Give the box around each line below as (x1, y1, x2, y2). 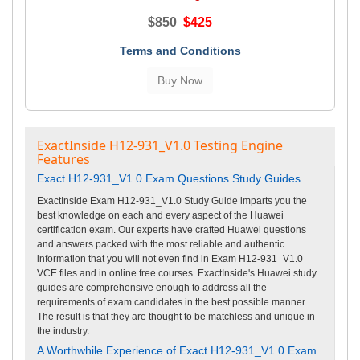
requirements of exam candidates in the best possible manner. (37, 296, 307, 308)
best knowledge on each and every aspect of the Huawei (37, 209, 284, 221)
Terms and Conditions (119, 43, 241, 57)
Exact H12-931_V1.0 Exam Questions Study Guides (37, 171, 301, 185)
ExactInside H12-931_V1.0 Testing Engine (37, 136, 283, 154)
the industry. (37, 325, 89, 337)
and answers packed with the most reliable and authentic (37, 238, 284, 250)
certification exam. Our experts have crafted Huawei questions (37, 223, 306, 235)
